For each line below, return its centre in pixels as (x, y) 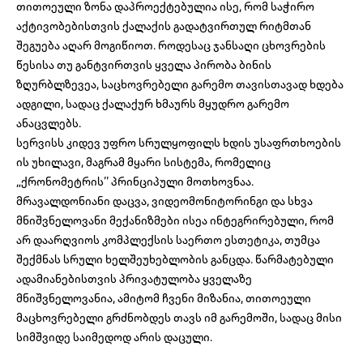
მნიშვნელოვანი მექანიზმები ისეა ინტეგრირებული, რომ (175, 221)
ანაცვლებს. (49, 124)
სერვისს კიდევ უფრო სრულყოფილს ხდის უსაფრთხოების (179, 143)
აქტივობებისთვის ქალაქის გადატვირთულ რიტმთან (164, 26)
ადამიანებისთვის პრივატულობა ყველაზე (134, 279)
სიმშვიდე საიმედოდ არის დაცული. (115, 337)
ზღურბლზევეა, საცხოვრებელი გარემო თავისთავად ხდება (180, 85)
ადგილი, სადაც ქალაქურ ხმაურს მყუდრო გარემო (153, 104)
